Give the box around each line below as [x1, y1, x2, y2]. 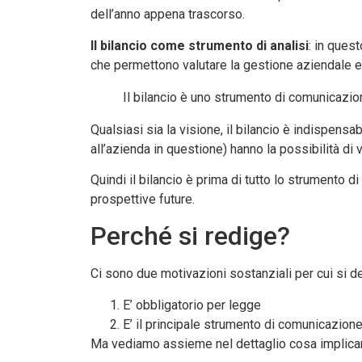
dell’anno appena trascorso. [90, 6, 245, 23]
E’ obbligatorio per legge [123, 297, 261, 313]
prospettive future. [90, 192, 195, 208]
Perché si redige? [90, 221, 290, 252]
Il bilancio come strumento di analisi [90, 37, 309, 53]
